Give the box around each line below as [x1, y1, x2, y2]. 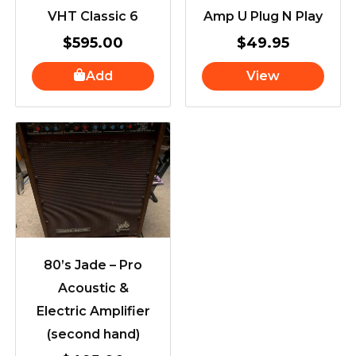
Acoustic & [57, 281, 129, 296]
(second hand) [46, 327, 140, 342]
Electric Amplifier [36, 304, 150, 319]
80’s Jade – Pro [44, 257, 142, 273]
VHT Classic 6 [48, 8, 138, 24]
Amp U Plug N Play [203, 8, 323, 24]
